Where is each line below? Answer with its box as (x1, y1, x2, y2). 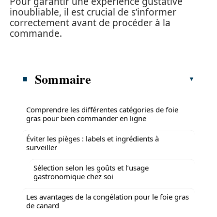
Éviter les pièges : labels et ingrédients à (26, 133, 159, 143)
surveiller (26, 142, 57, 152)
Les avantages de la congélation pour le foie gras (26, 191, 189, 201)
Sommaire (35, 69, 92, 88)
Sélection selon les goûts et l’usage (33, 162, 149, 172)
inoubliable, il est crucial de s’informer (10, 6, 176, 18)
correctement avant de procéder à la (10, 16, 170, 29)
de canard (26, 200, 59, 210)
